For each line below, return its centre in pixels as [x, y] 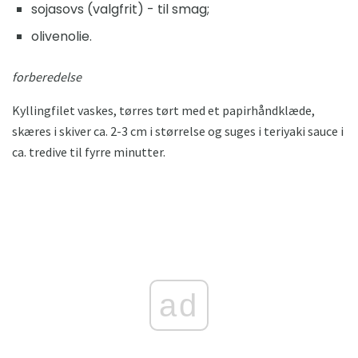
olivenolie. [62, 37]
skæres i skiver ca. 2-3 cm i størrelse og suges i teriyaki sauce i [178, 131]
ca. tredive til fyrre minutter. [89, 152]
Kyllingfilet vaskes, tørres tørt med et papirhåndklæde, [163, 111]
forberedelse [47, 77]
